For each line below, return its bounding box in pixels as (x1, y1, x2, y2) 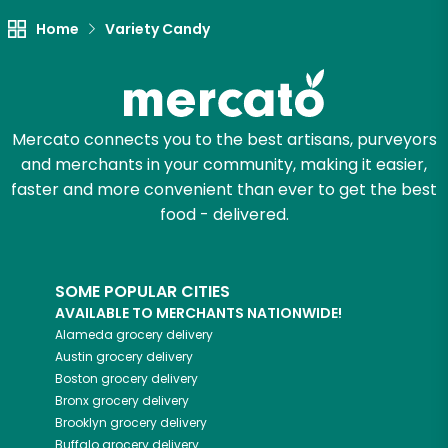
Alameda (55, 326, 113, 344)
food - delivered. (159, 203, 289, 227)
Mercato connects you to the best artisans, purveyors (11, 128, 437, 152)
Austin (55, 348, 93, 366)
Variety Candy (104, 19, 210, 40)
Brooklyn (55, 414, 107, 432)
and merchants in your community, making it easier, (21, 153, 427, 177)
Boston (55, 370, 98, 388)
